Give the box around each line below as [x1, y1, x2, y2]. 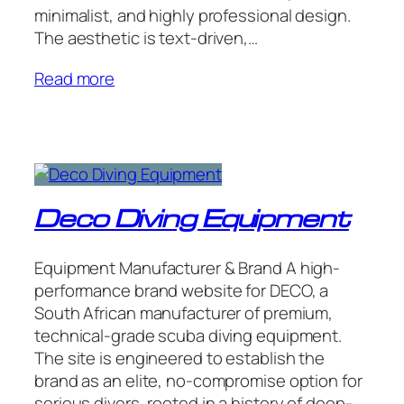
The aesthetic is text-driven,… [34, 26, 258, 50]
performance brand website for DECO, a [34, 279, 329, 303]
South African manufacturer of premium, [34, 301, 334, 326]
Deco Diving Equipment [34, 210, 349, 233]
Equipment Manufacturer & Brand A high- [34, 256, 341, 280]
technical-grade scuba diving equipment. [34, 324, 343, 348]
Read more [34, 66, 115, 90]
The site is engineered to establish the [34, 346, 326, 371]
